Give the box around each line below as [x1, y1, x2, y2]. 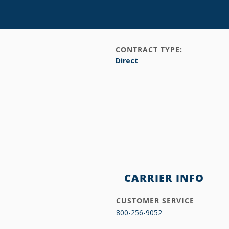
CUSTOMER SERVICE [116, 196, 194, 205]
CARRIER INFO [124, 171, 204, 185]
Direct [116, 56, 138, 65]
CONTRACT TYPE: [116, 44, 182, 54]
